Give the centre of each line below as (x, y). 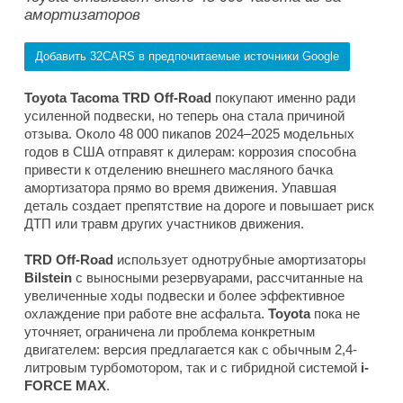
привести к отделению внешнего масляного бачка (179, 170)
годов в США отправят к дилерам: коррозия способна (190, 152)
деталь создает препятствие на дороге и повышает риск (199, 206)
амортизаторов (82, 15)
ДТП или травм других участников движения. (164, 224)
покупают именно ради (283, 98)
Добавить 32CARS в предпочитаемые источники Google (187, 57)
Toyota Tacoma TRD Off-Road (118, 98)
